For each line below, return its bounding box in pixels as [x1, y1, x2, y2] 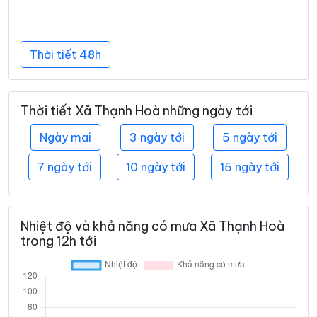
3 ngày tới [129, 129, 185, 144]
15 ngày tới [219, 159, 279, 174]
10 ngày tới [126, 159, 186, 174]
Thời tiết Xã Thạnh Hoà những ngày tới [21, 102, 253, 119]
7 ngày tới [38, 159, 93, 174]
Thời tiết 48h [30, 47, 101, 62]
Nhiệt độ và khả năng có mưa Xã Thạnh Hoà [21, 217, 284, 234]
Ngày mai [39, 129, 91, 144]
